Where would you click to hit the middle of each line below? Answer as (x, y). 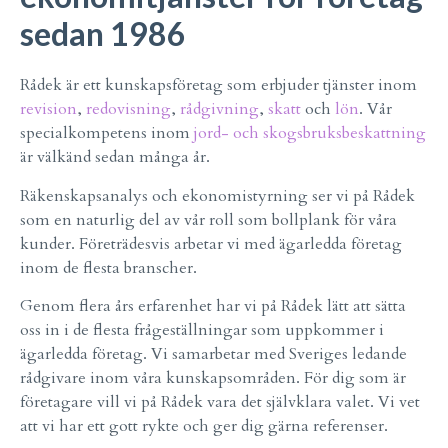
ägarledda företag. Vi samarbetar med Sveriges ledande (213, 354)
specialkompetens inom (107, 133)
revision (48, 109)
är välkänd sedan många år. (115, 157)
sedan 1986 (103, 34)
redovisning (128, 109)
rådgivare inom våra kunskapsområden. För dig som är (213, 378)
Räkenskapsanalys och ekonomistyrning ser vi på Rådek (217, 195)
